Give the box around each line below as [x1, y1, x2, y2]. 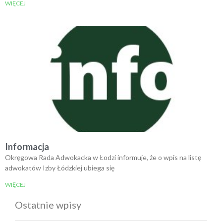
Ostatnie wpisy [15, 198, 81, 211]
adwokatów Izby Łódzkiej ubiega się [5, 163, 114, 172]
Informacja [5, 141, 49, 152]
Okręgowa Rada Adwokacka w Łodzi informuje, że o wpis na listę [5, 153, 201, 162]
